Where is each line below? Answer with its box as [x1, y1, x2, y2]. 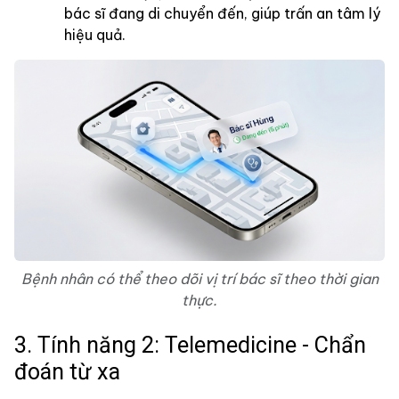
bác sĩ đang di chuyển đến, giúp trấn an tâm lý [64, 4, 380, 22]
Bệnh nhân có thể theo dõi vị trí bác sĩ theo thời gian [20, 270, 379, 289]
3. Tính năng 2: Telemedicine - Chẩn [14, 332, 366, 359]
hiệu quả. [64, 25, 126, 44]
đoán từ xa [14, 359, 120, 386]
